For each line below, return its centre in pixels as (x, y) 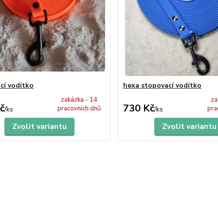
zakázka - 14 (79, 100)
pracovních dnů (79, 109)
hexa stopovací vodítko (163, 85)
